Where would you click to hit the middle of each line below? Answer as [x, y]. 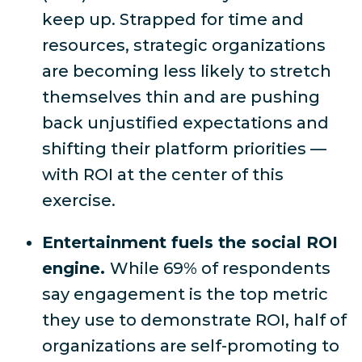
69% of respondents [247, 269]
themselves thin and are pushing [181, 97]
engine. [76, 269]
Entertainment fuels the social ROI [190, 243]
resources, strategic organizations [184, 46]
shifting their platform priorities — [184, 149]
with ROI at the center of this [163, 175]
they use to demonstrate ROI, [166, 320]
